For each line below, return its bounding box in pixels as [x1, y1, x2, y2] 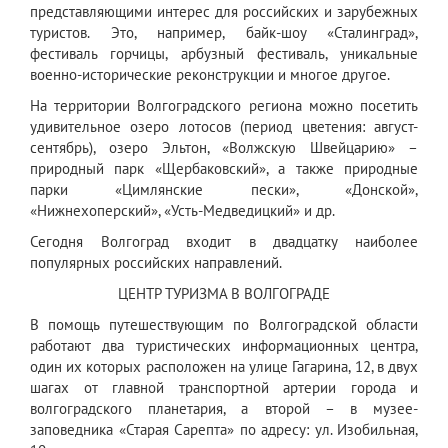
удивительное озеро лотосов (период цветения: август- [30, 117, 418, 137]
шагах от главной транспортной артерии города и [30, 378, 418, 398]
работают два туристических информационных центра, [30, 336, 418, 356]
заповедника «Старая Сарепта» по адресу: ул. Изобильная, [30, 420, 418, 440]
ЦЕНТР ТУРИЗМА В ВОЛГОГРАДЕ [118, 284, 330, 304]
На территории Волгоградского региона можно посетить [30, 96, 418, 116]
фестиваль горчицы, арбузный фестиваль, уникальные [30, 44, 418, 64]
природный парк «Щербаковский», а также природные [30, 159, 418, 179]
